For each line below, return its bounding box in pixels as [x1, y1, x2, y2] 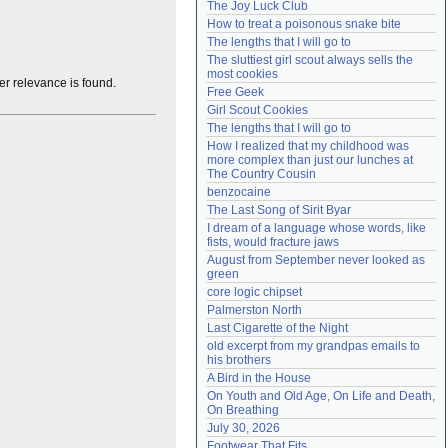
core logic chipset [207, 285, 302, 299]
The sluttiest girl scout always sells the [207, 53, 413, 67]
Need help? [214, 9, 272, 21]
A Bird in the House [207, 371, 311, 385]
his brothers [207, 353, 271, 367]
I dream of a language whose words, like [207, 221, 426, 235]
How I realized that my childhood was [207, 139, 409, 153]
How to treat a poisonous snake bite [207, 17, 401, 31]
